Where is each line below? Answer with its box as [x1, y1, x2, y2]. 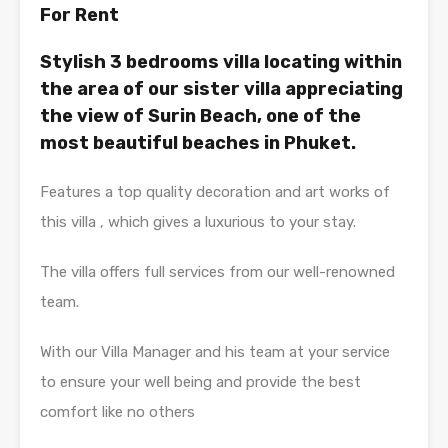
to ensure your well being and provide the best [40, 373, 361, 392]
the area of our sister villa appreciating [40, 78, 403, 101]
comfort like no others [40, 403, 195, 422]
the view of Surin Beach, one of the [40, 105, 361, 128]
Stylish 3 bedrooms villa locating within [40, 51, 402, 74]
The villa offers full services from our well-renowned [40, 263, 395, 282]
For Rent [40, 4, 119, 27]
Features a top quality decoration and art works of [40, 183, 390, 202]
